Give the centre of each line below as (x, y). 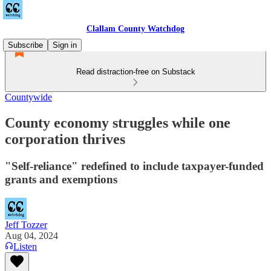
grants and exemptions (61, 179)
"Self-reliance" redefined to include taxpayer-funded (134, 166)
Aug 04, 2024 (31, 235)
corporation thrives (65, 139)
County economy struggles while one (118, 122)
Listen (25, 246)
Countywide (28, 97)
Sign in (65, 45)
